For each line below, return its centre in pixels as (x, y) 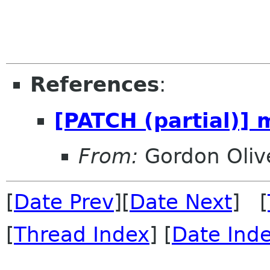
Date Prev (64, 202)
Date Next (181, 202)
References (95, 85)
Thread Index (82, 235)
